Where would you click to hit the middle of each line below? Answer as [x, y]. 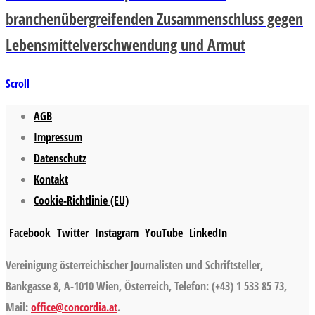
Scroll [18, 83]
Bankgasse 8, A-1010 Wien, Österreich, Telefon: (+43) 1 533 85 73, [146, 286]
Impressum [58, 137]
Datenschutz [60, 158]
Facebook [30, 232]
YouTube [164, 232]
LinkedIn [208, 232]
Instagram [117, 232]
